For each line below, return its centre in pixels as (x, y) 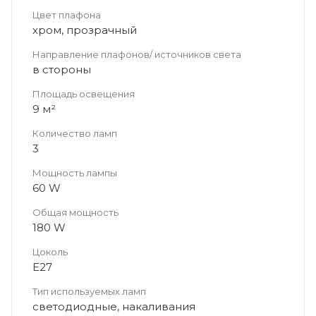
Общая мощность (75, 212)
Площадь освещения (84, 93)
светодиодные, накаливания (114, 306)
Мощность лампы (75, 172)
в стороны (62, 69)
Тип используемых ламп (89, 291)
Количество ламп (75, 133)
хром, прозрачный (85, 30)
